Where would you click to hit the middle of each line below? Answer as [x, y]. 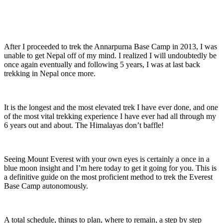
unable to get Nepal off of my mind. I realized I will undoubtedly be [110, 56]
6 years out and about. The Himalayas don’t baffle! [85, 125]
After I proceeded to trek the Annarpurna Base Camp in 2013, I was [111, 47]
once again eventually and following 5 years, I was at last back [102, 65]
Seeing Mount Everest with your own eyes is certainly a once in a [107, 159]
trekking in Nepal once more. [51, 74]
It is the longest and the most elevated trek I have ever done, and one [111, 108]
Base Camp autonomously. [47, 186]
